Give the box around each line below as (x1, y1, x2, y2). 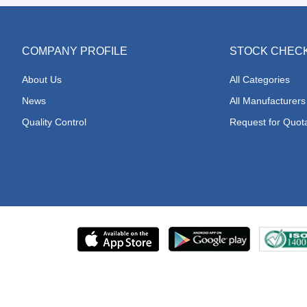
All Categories (230, 74, 291, 85)
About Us (22, 74, 62, 85)
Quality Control (22, 116, 86, 127)
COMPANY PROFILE (22, 45, 127, 57)
